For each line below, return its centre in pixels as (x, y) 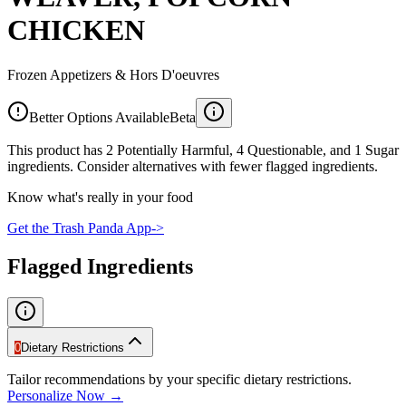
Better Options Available (99, 117)
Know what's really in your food (100, 197)
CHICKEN (76, 30)
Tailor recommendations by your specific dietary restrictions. (179, 379)
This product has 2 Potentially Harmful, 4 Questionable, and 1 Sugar (203, 150)
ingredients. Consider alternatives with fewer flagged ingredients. (193, 166)
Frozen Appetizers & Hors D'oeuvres (113, 74)
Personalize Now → (65, 395)
